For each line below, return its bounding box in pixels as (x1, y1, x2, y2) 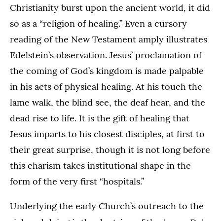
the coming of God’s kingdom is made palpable (10, 65, 204, 76)
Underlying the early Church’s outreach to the (10, 200, 204, 212)
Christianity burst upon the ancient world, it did (10, 2, 210, 13)
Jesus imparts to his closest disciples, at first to (10, 128, 205, 140)
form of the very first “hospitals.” (10, 176, 144, 187)
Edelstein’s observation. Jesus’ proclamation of (10, 49, 202, 61)
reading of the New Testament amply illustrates (10, 34, 207, 45)
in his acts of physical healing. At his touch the (10, 81, 202, 92)
